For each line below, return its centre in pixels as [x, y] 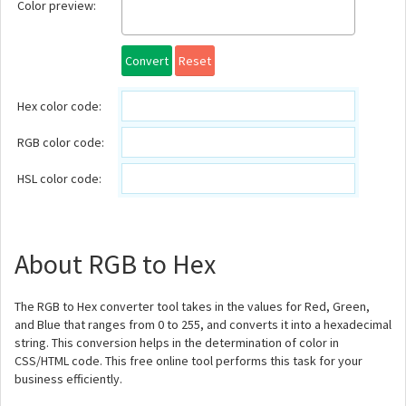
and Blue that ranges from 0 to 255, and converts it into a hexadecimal [203, 324]
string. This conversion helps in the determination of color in [177, 343]
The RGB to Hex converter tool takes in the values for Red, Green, [192, 306]
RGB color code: [61, 142]
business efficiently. [68, 379]
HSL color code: [59, 179]
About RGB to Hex [115, 264]
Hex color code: [59, 106]
